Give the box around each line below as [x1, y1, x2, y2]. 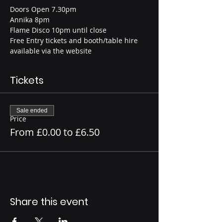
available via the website [10, 46, 92, 56]
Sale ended [16, 107, 48, 114]
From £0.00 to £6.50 [10, 125, 100, 139]
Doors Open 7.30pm [10, 4, 76, 14]
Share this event [10, 195, 88, 209]
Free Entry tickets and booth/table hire [10, 36, 140, 46]
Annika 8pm [10, 15, 50, 25]
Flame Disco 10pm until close [10, 25, 107, 35]
